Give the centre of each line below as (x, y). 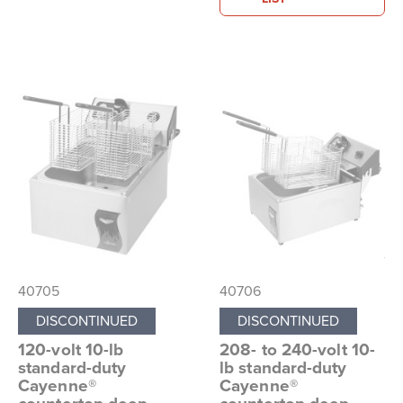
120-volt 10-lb (71, 349)
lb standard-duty (283, 367)
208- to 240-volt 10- (298, 349)
